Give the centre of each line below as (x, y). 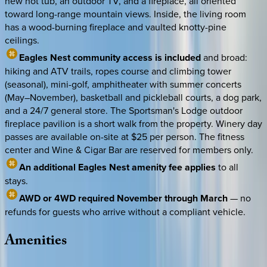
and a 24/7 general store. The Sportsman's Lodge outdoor (124, 111)
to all (227, 167)
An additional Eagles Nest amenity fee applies (117, 167)
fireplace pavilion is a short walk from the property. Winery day (133, 124)
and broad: (224, 58)
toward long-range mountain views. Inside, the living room (125, 14)
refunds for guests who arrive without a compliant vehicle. (125, 212)
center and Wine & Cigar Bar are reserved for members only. (129, 150)
